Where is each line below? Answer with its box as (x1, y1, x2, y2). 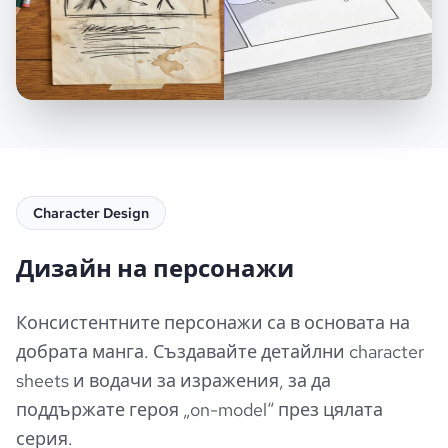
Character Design (33, 204, 149, 223)
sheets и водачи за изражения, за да (16, 369, 331, 393)
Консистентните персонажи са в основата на (16, 311, 410, 335)
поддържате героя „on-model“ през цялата (16, 398, 383, 422)
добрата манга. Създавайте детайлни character (16, 340, 424, 364)
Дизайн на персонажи (16, 253, 294, 285)
